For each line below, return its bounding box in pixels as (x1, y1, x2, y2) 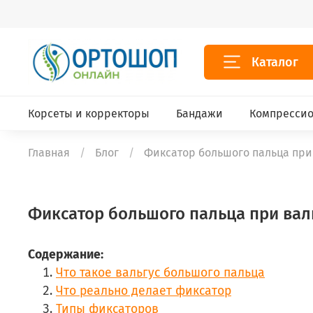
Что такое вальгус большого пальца (56, 265, 265, 280)
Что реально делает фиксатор (56, 283, 231, 298)
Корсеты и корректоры (28, 106, 150, 120)
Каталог (252, 54, 299, 70)
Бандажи (175, 106, 223, 120)
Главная (28, 146, 70, 160)
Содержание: (28, 247, 103, 262)
